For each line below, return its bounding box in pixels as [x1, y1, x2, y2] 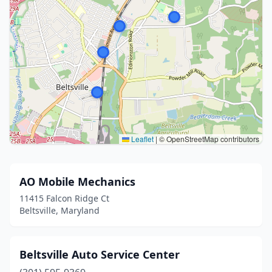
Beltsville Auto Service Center [19, 247, 180, 262]
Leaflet [129, 134, 154, 144]
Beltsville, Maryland [19, 205, 100, 216]
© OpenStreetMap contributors [157, 134, 259, 144]
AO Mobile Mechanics [19, 174, 135, 189]
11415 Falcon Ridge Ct [19, 192, 109, 204]
